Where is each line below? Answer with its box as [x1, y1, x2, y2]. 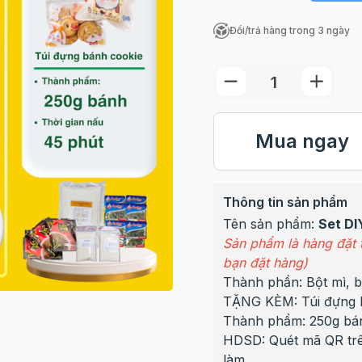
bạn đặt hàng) [222, 255, 308, 271]
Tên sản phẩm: [222, 216, 318, 232]
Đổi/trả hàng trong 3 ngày [229, 24, 350, 36]
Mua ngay [255, 129, 349, 153]
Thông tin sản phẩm [222, 194, 347, 210]
